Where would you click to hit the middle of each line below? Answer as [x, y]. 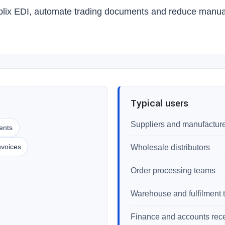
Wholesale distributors [170, 147]
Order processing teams [173, 171]
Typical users [159, 103]
